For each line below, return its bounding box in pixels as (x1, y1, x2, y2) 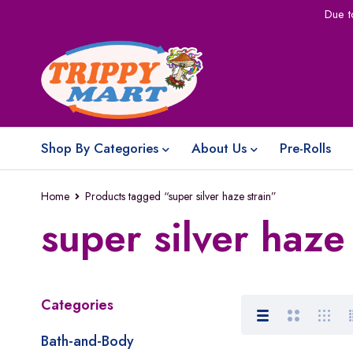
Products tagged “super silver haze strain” (85, 188, 277, 204)
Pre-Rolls (280, 139, 331, 158)
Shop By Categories (41, 139, 158, 158)
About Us (191, 139, 247, 158)
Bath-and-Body (41, 331, 134, 351)
